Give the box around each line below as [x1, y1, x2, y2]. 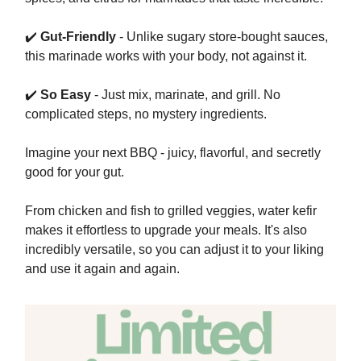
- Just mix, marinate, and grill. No [91, 87, 280, 102]
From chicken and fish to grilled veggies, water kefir [25, 203, 317, 218]
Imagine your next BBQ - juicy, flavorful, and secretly [25, 145, 321, 160]
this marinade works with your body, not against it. [25, 48, 307, 63]
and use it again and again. [25, 261, 180, 276]
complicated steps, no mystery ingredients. [25, 106, 267, 121]
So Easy [40, 87, 91, 102]
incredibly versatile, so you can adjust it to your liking [25, 242, 324, 256]
